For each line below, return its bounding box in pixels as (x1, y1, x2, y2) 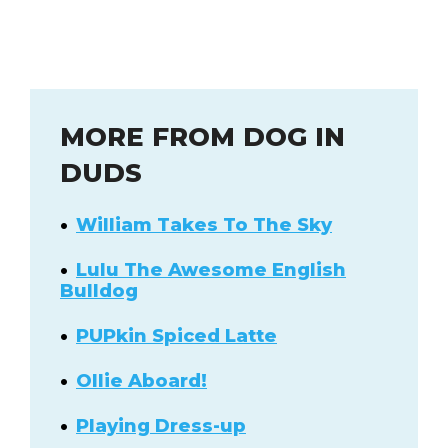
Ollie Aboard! (76, 369, 207, 392)
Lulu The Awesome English (76, 258, 346, 281)
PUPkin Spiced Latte (76, 324, 277, 347)
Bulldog (60, 279, 138, 302)
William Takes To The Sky (76, 213, 332, 236)
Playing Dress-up (76, 414, 246, 437)
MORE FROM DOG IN (60, 120, 345, 153)
